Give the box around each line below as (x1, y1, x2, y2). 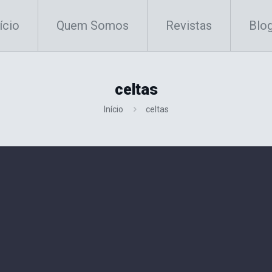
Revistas (166, 18, 212, 33)
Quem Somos (56, 18, 129, 33)
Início (103, 104, 123, 114)
